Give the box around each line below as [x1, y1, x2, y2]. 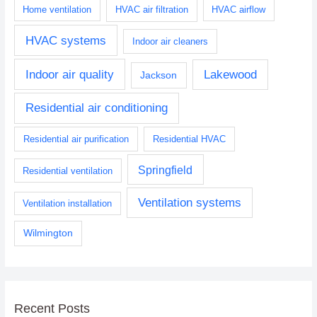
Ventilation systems [137, 196, 241, 210]
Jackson [140, 69, 178, 81]
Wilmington [23, 228, 73, 239]
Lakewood [203, 67, 257, 81]
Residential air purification [23, 133, 129, 144]
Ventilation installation [23, 198, 113, 209]
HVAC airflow [212, 4, 266, 15]
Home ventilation [23, 4, 92, 15]
